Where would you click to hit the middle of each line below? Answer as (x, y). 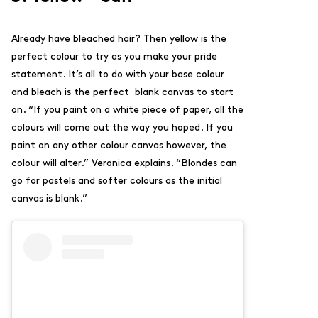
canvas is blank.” (51, 198)
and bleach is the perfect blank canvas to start (122, 92)
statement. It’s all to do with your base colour (118, 74)
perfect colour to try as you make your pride (114, 56)
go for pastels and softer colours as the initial (117, 180)
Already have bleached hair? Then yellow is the (119, 38)
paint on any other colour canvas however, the (119, 145)
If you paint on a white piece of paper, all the (138, 109)
